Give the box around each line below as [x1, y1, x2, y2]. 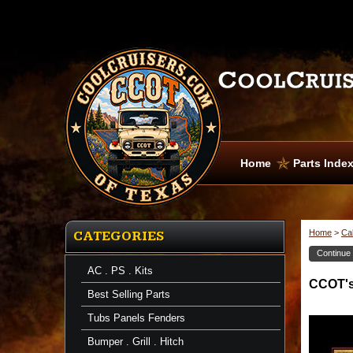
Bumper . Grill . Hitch [87, 336, 184, 347]
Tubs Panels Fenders [87, 312, 185, 324]
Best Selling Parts [87, 288, 170, 300]
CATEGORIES [73, 229, 164, 244]
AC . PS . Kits [87, 265, 153, 277]
